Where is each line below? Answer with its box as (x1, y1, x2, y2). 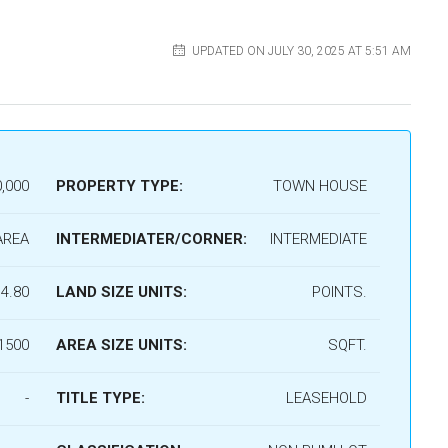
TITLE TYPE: (56, 389, 145, 407)
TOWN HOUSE (272, 177, 367, 195)
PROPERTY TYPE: (56, 177, 183, 195)
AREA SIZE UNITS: (56, 336, 187, 354)
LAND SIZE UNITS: (56, 283, 187, 301)
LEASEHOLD (285, 389, 367, 407)
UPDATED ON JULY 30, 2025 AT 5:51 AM (189, 43, 411, 58)
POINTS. (311, 283, 367, 301)
